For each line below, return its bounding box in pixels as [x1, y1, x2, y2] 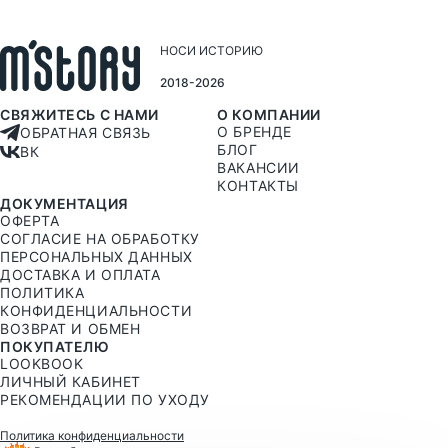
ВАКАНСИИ [217, 159, 300, 176]
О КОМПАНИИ [217, 106, 321, 123]
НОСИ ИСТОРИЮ [160, 43, 263, 59]
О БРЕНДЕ [217, 123, 292, 140]
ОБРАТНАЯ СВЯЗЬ [20, 124, 151, 141]
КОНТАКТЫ [217, 177, 299, 194]
